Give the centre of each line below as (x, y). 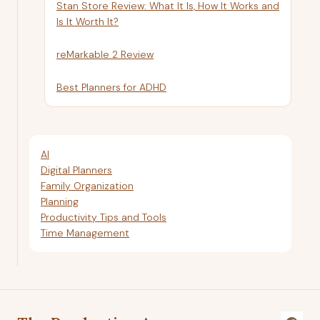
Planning (60, 201)
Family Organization (87, 185)
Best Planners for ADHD (111, 87)
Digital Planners (76, 170)
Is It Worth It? (87, 21)
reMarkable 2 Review (105, 54)
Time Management (85, 232)
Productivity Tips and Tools (104, 217)
